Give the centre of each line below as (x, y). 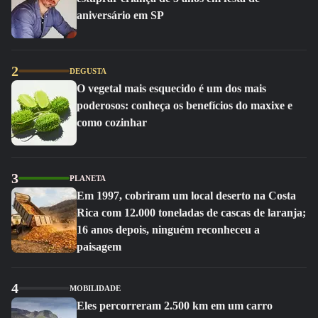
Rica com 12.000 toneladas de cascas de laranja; (191, 213)
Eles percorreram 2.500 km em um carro (175, 306)
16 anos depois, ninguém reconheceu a (168, 230)
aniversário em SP (120, 15)
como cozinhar (112, 122)
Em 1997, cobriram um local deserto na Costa (186, 196)
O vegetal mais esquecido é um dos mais (171, 88)
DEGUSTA (88, 71)
